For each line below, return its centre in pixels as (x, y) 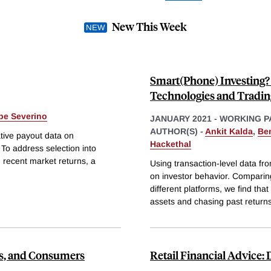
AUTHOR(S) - (178, 132)
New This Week (149, 27)
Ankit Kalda (229, 132)
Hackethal (171, 144)
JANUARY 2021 (181, 119)
